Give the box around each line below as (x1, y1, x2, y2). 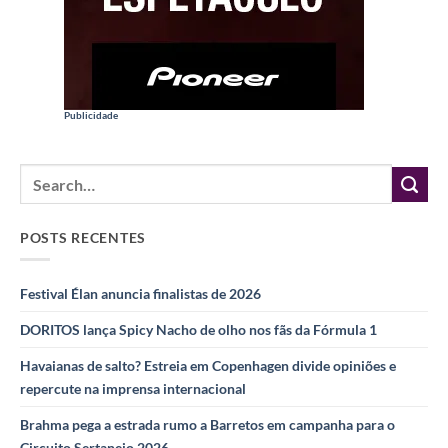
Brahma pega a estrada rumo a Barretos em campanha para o (20, 415, 395, 433)
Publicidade (64, 108, 118, 121)
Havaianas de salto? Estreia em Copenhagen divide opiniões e (20, 356, 396, 374)
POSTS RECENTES (20, 228, 147, 246)
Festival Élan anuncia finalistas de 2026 (20, 284, 261, 302)
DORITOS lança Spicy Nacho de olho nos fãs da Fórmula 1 (20, 320, 377, 338)
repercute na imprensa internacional (20, 379, 246, 397)
